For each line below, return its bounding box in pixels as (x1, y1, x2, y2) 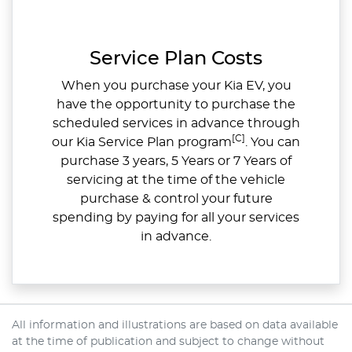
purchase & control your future (79, 192, 273, 205)
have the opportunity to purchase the (57, 97, 295, 111)
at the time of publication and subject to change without (12, 335, 324, 347)
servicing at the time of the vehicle (67, 173, 285, 186)
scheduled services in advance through (52, 116, 300, 130)
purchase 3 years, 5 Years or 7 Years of (60, 154, 291, 167)
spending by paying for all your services (53, 211, 299, 224)
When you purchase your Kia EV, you (60, 79, 291, 92)
